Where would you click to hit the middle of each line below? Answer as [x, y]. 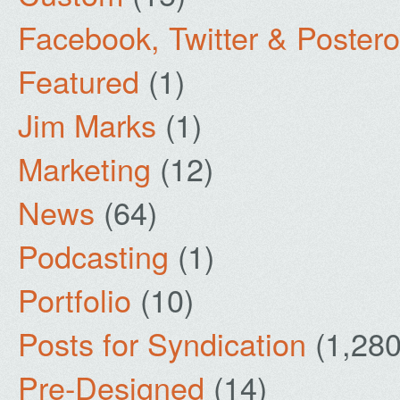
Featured [79, 81]
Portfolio [75, 300]
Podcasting [93, 256]
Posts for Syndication [162, 343]
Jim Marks [87, 125]
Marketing [84, 168]
